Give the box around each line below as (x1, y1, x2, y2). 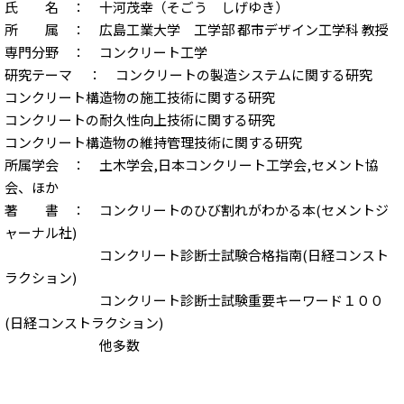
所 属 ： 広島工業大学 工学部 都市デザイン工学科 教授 (5, 19, 389, 39)
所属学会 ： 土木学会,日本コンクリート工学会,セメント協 (5, 154, 379, 174)
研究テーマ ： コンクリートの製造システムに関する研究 (5, 64, 372, 84)
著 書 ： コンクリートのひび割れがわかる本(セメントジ (5, 199, 389, 219)
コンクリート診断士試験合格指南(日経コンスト (5, 244, 389, 264)
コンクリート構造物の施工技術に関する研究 (5, 87, 275, 106)
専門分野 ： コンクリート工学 (5, 41, 207, 61)
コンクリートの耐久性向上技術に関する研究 (5, 109, 275, 129)
